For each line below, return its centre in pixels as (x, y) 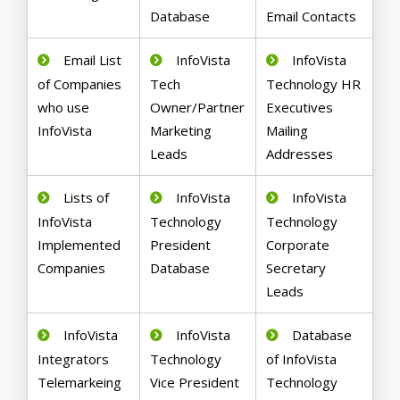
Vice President (195, 383)
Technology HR (314, 84)
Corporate (298, 245)
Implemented (79, 245)
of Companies (80, 84)
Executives (300, 108)
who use (64, 108)
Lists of (87, 198)
